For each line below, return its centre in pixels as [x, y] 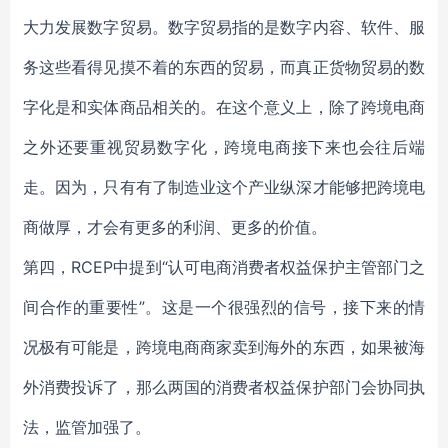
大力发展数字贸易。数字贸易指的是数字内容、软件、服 [224, 27]
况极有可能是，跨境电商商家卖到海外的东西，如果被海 [224, 347]
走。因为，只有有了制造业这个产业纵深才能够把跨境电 [224, 187]
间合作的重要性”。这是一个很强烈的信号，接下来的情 [224, 307]
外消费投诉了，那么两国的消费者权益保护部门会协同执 [224, 387]
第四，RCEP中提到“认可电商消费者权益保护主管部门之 [224, 267]
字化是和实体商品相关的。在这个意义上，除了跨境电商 [224, 107]
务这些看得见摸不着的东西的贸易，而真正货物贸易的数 [224, 67]
